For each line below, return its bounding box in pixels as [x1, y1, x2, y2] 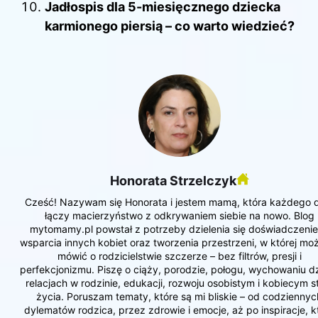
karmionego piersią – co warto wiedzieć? [45, 18, 295, 34]
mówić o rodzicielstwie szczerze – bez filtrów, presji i [57, 249, 302, 262]
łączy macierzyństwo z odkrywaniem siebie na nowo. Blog [44, 209, 314, 221]
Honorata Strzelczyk [109, 172, 236, 188]
